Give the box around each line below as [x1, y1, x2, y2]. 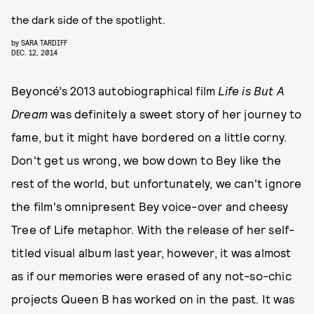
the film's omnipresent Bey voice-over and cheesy [11, 199, 289, 213]
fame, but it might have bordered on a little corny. [11, 130, 287, 144]
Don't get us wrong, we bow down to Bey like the [11, 153, 282, 167]
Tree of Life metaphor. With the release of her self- [11, 222, 295, 236]
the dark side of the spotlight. [11, 13, 165, 26]
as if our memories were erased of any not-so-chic [11, 268, 292, 282]
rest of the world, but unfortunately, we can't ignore [11, 176, 302, 190]
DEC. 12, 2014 [11, 48, 57, 57]
